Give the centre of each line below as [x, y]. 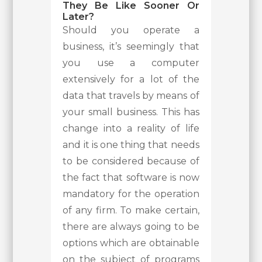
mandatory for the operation [131, 194]
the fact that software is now [131, 178]
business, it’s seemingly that [131, 47]
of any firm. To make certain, [131, 211]
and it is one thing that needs [131, 145]
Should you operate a [131, 30]
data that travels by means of [131, 96]
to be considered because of [131, 161]
